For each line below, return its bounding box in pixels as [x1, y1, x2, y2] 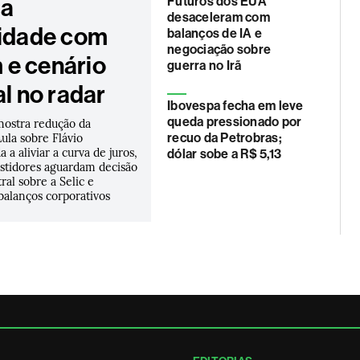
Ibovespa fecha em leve [167, 98, 304, 113]
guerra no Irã [167, 58, 242, 73]
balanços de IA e [167, 26, 263, 41]
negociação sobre [167, 42, 272, 57]
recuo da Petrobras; [167, 130, 282, 145]
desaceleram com [167, 10, 270, 25]
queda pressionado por [167, 114, 302, 129]
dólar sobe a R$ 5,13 [167, 146, 281, 162]
